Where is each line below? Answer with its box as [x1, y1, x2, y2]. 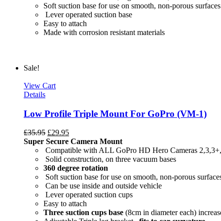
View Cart [24, 81, 56, 90]
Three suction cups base [43, 208, 123, 217]
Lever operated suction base [43, 10, 132, 19]
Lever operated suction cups [43, 190, 133, 199]
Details [24, 90, 45, 99]
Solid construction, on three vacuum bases [43, 155, 176, 164]
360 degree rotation [43, 164, 108, 173]
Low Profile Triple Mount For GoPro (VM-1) [24, 108, 207, 119]
